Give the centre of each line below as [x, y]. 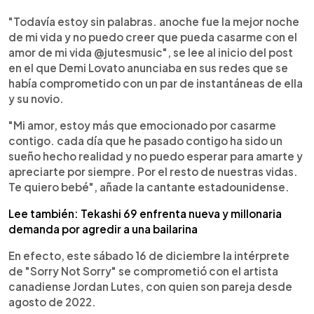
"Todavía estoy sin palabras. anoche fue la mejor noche [154, 21]
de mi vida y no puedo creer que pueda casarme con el [153, 36]
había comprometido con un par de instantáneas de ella [156, 83]
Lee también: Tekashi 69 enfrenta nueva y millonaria [145, 213]
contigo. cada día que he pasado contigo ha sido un [145, 140]
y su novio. [36, 98]
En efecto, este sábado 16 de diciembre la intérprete [149, 255]
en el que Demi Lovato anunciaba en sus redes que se [148, 67]
